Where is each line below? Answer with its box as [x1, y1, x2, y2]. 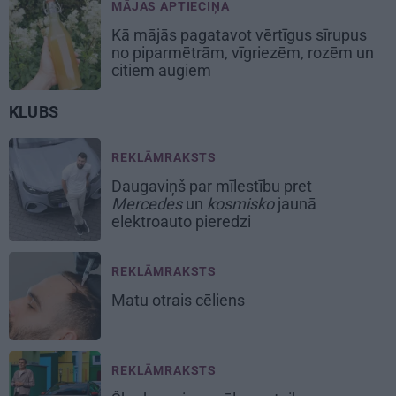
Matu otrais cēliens [111, 290, 248, 309]
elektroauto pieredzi [111, 211, 255, 231]
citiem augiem [111, 60, 215, 80]
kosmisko [207, 194, 274, 213]
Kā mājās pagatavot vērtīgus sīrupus [111, 25, 367, 44]
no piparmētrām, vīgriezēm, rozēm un [111, 42, 374, 62]
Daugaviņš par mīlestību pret [111, 176, 312, 195]
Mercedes [111, 194, 182, 213]
